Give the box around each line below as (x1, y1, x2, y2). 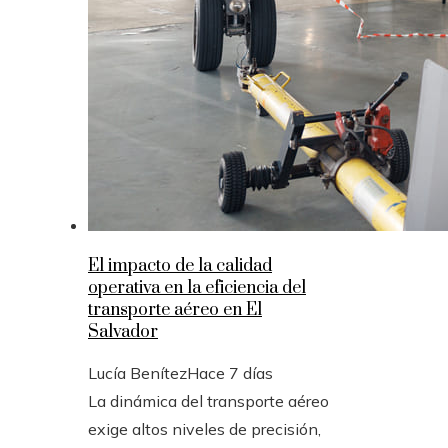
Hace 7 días (187, 362, 273, 383)
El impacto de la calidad (88, 254, 272, 277)
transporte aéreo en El (88, 298, 262, 321)
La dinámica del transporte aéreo (88, 390, 329, 411)
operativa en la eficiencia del (88, 276, 306, 299)
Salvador (88, 320, 158, 343)
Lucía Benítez (88, 362, 187, 383)
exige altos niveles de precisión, (88, 418, 321, 439)
